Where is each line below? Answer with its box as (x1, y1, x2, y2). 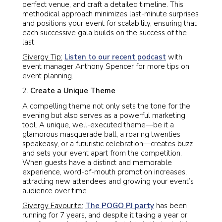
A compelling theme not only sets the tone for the (22, 101, 190, 111)
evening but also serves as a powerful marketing (22, 110, 185, 120)
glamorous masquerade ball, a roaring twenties (22, 129, 180, 139)
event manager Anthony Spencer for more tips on (22, 61, 189, 71)
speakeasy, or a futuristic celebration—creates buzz (22, 138, 193, 149)
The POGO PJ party (85, 200, 154, 211)
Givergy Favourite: (22, 200, 83, 211)
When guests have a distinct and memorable (22, 157, 172, 167)
